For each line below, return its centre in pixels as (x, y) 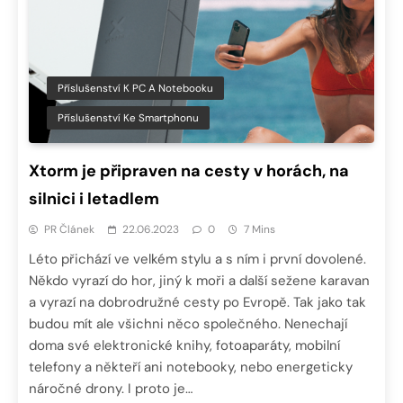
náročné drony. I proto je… (111, 389)
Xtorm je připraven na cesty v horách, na (189, 171)
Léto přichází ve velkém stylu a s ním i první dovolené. (197, 260)
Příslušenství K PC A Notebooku (135, 89)
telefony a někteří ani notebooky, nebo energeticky (191, 367)
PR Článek (69, 230)
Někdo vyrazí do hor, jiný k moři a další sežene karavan (199, 281)
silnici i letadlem (94, 199)
